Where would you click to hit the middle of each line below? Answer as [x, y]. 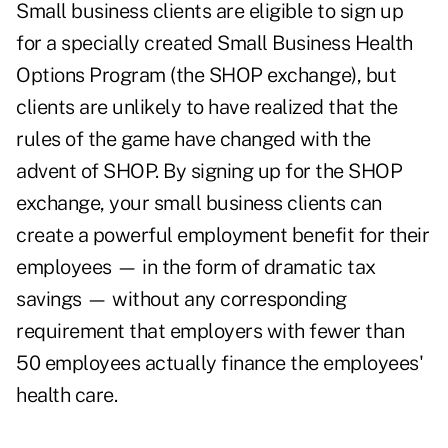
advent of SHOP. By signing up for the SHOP [209, 171]
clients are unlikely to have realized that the [206, 107]
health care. [66, 395]
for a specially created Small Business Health [214, 43]
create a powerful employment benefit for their [222, 235]
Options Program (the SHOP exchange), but [206, 75]
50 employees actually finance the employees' [219, 363]
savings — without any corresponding [181, 299]
